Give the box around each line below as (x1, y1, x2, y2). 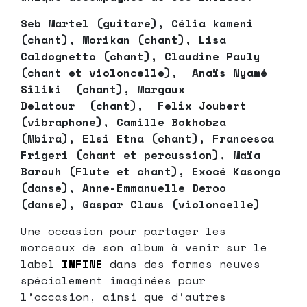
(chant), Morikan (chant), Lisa (21, 32, 226, 49)
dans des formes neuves (103, 256, 260, 273)
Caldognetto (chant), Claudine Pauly (21, 48, 260, 65)
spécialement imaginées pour (21, 272, 206, 289)
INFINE (62, 256, 103, 273)
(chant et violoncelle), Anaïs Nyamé (21, 64, 267, 82)
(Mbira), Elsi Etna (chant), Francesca (21, 130, 274, 147)
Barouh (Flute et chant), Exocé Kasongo (21, 163, 281, 180)
